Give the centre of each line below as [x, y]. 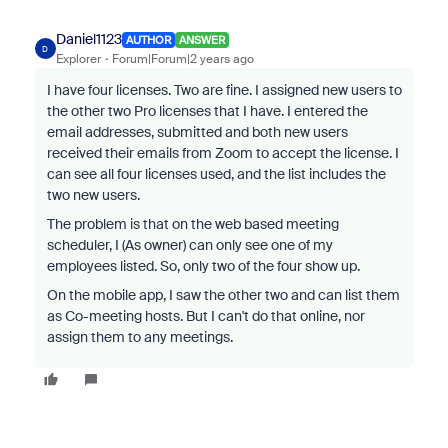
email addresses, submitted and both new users [197, 132]
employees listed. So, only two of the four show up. [203, 266]
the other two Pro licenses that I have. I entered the [207, 111]
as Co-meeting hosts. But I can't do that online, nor [205, 316]
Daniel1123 [88, 39]
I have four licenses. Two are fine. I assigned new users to [224, 90]
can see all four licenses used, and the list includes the [216, 174]
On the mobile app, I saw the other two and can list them [223, 295]
